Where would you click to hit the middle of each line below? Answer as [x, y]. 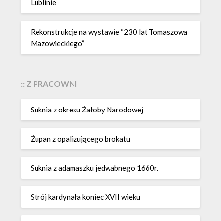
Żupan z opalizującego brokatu [81, 139]
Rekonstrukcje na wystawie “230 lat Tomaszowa [109, 32]
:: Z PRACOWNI [49, 83]
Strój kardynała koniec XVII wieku [86, 197]
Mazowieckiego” [58, 44]
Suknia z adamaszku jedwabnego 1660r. [95, 168]
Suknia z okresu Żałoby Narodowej [87, 110]
